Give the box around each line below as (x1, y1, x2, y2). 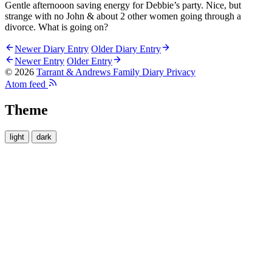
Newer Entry (15, 56, 64, 67)
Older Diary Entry (91, 44, 161, 55)
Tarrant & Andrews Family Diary (36, 67, 164, 78)
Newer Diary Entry (15, 44, 89, 55)
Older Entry (67, 56, 112, 67)
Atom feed (5, 79, 46, 90)
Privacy (166, 67, 195, 78)
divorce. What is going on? (5, 22, 108, 33)
